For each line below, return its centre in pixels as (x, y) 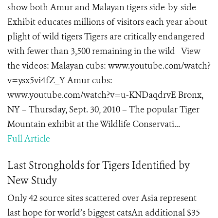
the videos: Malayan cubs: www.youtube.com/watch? (109, 66)
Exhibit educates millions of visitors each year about (107, 22)
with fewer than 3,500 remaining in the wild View (104, 51)
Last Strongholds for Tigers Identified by (99, 165)
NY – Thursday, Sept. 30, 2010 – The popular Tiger (103, 109)
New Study (32, 181)
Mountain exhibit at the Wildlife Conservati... (94, 124)
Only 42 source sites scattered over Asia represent (102, 198)
